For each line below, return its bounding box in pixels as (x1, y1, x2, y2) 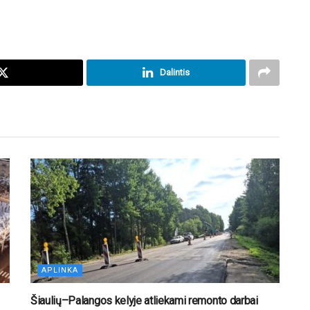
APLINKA (42, 265, 78, 275)
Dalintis (159, 66, 190, 77)
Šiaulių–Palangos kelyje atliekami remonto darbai (30, 293, 258, 307)
